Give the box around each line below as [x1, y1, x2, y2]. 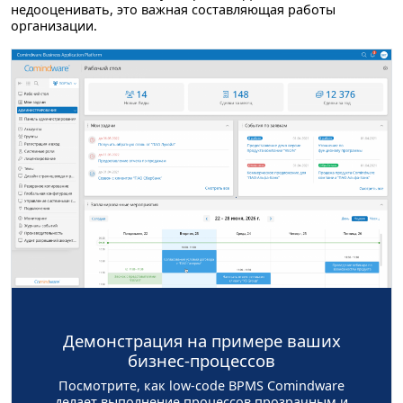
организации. [11, 17, 97, 35]
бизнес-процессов [128, 348, 275, 372]
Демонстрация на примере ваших [62, 328, 341, 352]
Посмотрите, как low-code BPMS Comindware [58, 376, 345, 394]
